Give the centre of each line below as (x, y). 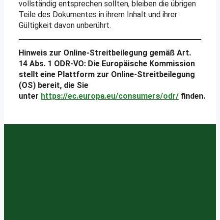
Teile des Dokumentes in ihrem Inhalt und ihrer (98, 14)
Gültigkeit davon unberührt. (65, 25)
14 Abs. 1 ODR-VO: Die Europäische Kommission (107, 63)
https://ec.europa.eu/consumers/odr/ (110, 96)
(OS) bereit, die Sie (54, 85)
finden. (192, 96)
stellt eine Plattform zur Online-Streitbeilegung (107, 74)
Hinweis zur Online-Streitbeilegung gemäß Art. (105, 53)
